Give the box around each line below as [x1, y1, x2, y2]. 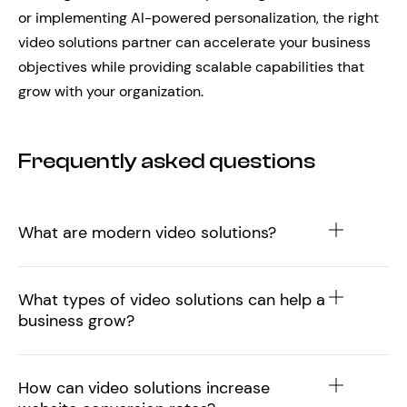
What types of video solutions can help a [18, 288, 325, 311]
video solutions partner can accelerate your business [18, 33, 371, 53]
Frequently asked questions [18, 149, 315, 174]
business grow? [18, 309, 134, 332]
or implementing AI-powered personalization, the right [18, 8, 379, 28]
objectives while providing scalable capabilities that [18, 57, 364, 77]
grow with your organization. [18, 82, 203, 102]
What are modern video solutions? [18, 221, 276, 243]
